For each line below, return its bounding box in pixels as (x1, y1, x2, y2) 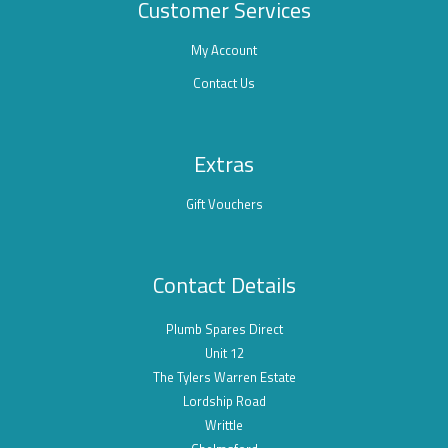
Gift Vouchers (185, 194, 263, 215)
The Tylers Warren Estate (152, 367, 296, 388)
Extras (194, 147, 254, 182)
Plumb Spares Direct (165, 319, 283, 340)
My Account (191, 40, 257, 61)
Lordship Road (182, 391, 266, 412)
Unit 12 (204, 343, 244, 364)
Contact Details (152, 268, 296, 303)
